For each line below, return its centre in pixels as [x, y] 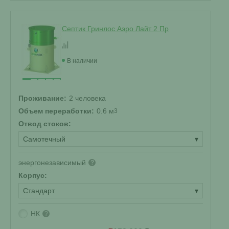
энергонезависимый [52, 163]
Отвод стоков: [45, 124]
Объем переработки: [56, 111]
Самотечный [44, 139]
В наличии [82, 61]
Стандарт [39, 191]
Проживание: [42, 98]
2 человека [87, 98]
